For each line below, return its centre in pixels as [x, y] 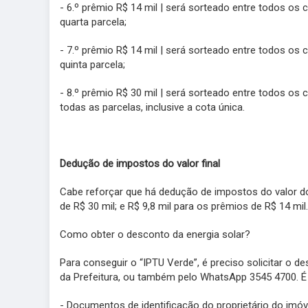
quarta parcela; [93, 22]
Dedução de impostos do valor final [140, 164]
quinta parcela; [92, 65]
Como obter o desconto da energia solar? [155, 234]
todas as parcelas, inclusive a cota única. [152, 107]
